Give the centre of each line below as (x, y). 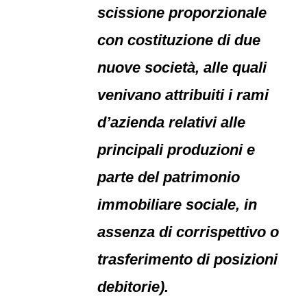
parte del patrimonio (169, 177)
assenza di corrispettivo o (188, 232)
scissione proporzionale (182, 13)
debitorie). (133, 287)
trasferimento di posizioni (188, 259)
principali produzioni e (176, 150)
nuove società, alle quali (182, 67)
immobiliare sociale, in (177, 205)
